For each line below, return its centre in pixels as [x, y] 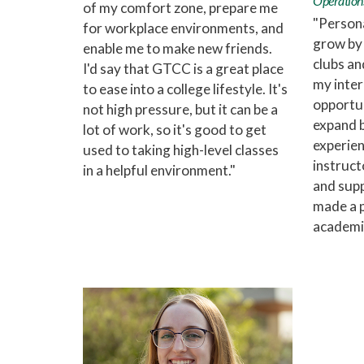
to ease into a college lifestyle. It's [185, 89]
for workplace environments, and [183, 28]
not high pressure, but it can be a [180, 110]
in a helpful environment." [159, 171]
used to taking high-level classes [181, 150]
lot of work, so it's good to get [175, 130]
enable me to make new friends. [178, 49]
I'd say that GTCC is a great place [183, 69]
